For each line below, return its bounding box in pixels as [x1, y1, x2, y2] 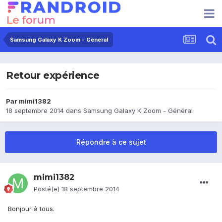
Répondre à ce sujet [76, 138, 146, 147]
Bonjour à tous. [8, 205, 55, 213]
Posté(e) [34, 185, 61, 193]
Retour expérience [6, 69, 100, 82]
